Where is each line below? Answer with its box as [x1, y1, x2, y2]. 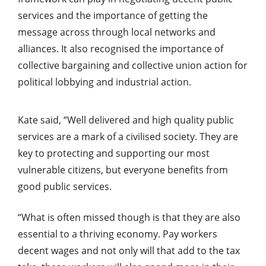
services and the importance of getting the [18, 8, 208, 22]
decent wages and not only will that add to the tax [18, 243, 240, 257]
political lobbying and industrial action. [18, 75, 191, 88]
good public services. [18, 179, 112, 193]
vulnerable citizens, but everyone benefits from [18, 163, 228, 176]
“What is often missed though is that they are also [18, 210, 240, 224]
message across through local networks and [18, 25, 216, 39]
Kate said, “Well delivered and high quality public [18, 113, 234, 126]
